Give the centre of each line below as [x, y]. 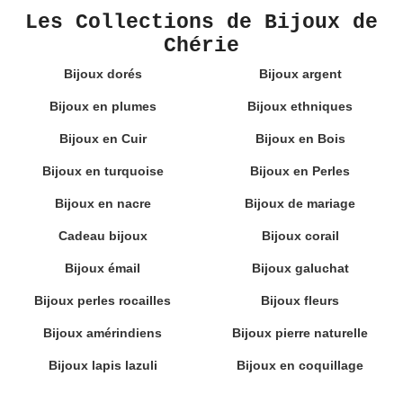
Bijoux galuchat [300, 268]
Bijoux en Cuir [103, 138]
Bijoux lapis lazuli [103, 365]
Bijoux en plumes [103, 106]
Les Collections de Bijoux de [201, 22]
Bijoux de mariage [300, 203]
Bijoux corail [300, 235]
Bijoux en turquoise [103, 170]
